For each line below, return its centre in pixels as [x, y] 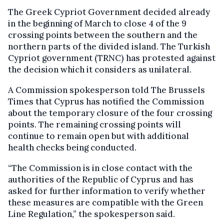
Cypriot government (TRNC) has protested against [112, 58]
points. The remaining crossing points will [94, 125]
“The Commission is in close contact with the [100, 168]
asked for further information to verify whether [107, 191]
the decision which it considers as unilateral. [100, 70]
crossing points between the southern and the [103, 35]
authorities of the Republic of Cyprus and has [101, 180]
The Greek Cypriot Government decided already [109, 12]
